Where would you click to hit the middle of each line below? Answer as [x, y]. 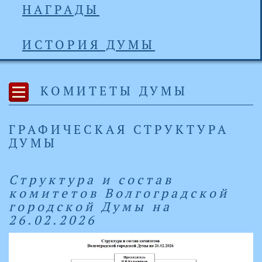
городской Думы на [90, 206]
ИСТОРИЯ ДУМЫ [89, 44]
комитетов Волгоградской [119, 193]
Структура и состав [91, 180]
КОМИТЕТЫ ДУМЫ [111, 90]
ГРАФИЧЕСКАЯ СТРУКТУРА [119, 129]
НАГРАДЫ [61, 9]
